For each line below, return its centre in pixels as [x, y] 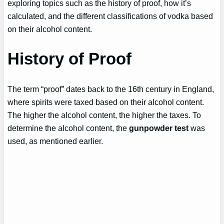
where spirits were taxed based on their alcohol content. [106, 102]
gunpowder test [159, 128]
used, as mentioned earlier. [55, 141]
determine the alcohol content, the [68, 128]
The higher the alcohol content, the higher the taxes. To [104, 115]
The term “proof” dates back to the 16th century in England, [111, 89]
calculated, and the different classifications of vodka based [110, 16]
